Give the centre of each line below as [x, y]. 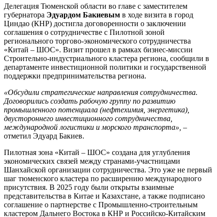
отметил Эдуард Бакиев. [44, 136]
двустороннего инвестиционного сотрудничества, [88, 119]
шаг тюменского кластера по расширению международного [103, 179]
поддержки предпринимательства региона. [75, 76]
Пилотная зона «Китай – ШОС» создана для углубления [97, 153]
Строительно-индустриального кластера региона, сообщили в [107, 59]
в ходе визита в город [157, 15]
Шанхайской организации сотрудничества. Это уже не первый [108, 170]
